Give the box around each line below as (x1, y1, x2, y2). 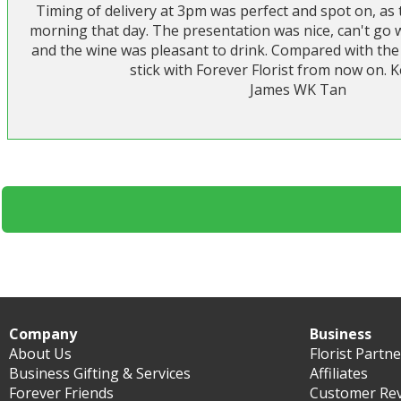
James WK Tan (250, 80, 347, 100)
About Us (9, 344, 72, 363)
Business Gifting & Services (9, 363, 191, 383)
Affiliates (310, 363, 368, 383)
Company (9, 324, 77, 344)
